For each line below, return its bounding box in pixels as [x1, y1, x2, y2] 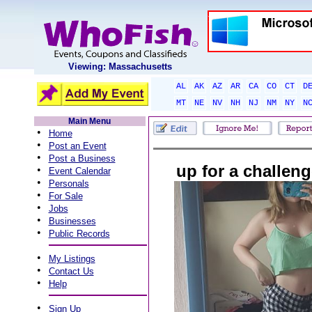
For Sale [48, 191, 83, 201]
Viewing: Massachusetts [68, 61, 172, 72]
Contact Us [48, 266, 94, 276]
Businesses [48, 216, 96, 226]
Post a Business [48, 153, 116, 164]
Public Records [48, 228, 110, 239]
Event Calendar [48, 166, 111, 176]
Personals [48, 178, 89, 189]
